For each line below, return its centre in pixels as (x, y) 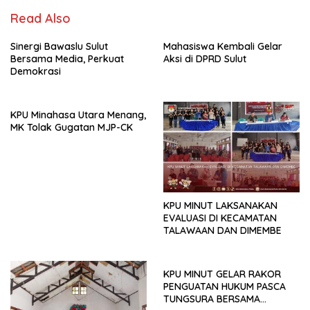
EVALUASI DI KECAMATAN (220, 218)
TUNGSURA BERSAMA (212, 299)
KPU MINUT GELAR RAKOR (222, 274)
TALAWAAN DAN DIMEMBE (222, 231)
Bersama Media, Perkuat (67, 59)
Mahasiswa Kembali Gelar (223, 46)
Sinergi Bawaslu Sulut (59, 46)
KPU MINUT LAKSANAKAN (220, 206)
